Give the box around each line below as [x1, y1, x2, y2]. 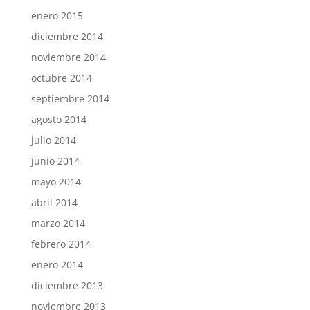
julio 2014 [30, 134, 76, 147]
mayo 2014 [30, 175, 81, 188]
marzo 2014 [30, 217, 85, 230]
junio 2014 [30, 154, 80, 167]
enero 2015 [30, 9, 83, 22]
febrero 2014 [30, 237, 91, 250]
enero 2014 [30, 258, 83, 271]
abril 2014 [30, 196, 77, 209]
